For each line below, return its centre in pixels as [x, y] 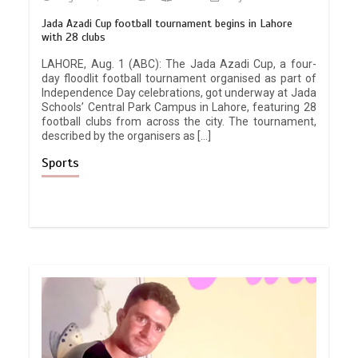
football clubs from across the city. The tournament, [179, 122]
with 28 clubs [74, 38]
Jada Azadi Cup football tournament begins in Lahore [167, 24]
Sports [61, 163]
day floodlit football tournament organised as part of [179, 79]
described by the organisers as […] [127, 136]
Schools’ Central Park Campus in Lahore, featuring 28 [179, 107]
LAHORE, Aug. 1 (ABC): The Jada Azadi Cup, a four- [179, 64]
